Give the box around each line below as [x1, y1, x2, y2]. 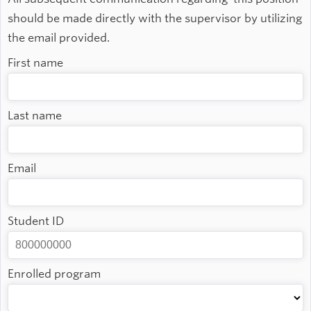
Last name [8, 109, 62, 123]
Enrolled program [8, 267, 101, 281]
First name [8, 56, 63, 70]
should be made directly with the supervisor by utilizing [8, 12, 302, 26]
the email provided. [8, 31, 110, 45]
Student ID [8, 215, 64, 228]
